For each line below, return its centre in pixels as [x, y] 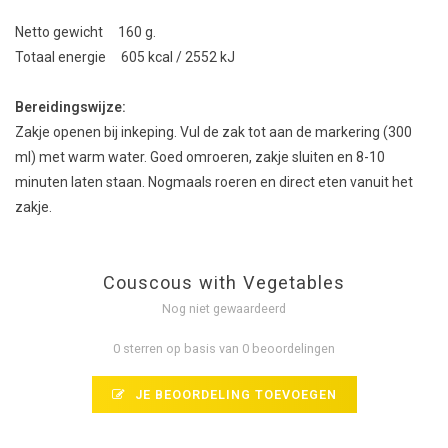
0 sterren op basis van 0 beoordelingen [224, 349]
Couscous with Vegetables [224, 283]
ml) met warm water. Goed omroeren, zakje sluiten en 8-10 [200, 157]
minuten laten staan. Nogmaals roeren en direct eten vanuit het [214, 182]
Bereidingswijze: [73, 107]
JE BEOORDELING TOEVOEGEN [233, 395]
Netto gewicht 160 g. [85, 32]
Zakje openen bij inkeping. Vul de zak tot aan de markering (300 [213, 132]
